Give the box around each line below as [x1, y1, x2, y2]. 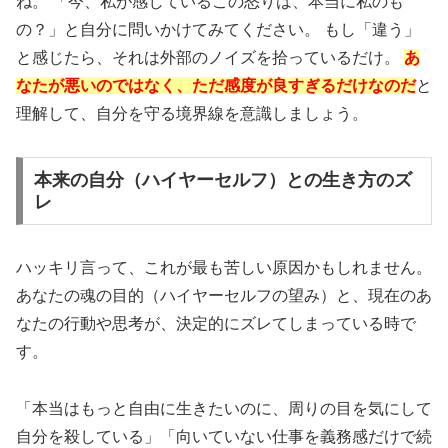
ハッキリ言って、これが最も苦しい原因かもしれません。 [16, 259, 432, 276]
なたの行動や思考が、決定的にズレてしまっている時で [16, 315, 416, 332]
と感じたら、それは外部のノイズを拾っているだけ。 [16, 49, 404, 67]
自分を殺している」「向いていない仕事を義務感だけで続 [16, 427, 432, 445]
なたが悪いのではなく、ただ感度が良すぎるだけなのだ [16, 77, 416, 95]
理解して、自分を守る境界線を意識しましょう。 [16, 105, 368, 123]
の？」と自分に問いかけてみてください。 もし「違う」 [16, 21, 420, 39]
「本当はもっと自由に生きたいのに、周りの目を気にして [16, 399, 432, 417]
